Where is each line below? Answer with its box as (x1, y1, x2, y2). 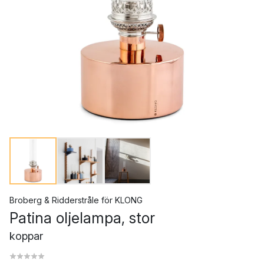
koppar (9, 230, 43, 242)
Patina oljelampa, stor (9, 209, 155, 227)
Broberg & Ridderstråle (9, 195, 99, 205)
